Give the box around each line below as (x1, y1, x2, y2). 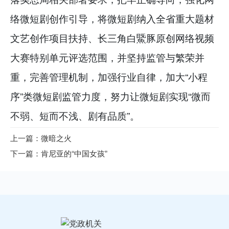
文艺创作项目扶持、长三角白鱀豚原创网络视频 (10, 30, 214, 44)
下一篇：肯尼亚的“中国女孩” (10, 148, 107, 159)
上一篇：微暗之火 (10, 132, 72, 144)
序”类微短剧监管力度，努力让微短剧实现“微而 (10, 88, 211, 103)
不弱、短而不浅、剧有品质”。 (10, 108, 140, 122)
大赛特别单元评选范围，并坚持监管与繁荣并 (10, 50, 204, 64)
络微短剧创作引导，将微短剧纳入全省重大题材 (10, 11, 214, 25)
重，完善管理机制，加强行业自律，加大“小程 (10, 69, 208, 83)
